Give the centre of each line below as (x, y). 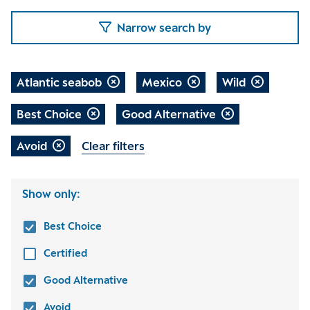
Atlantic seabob (59, 82)
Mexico (162, 82)
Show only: (51, 194)
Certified (65, 253)
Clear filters (113, 146)
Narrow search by (164, 27)
